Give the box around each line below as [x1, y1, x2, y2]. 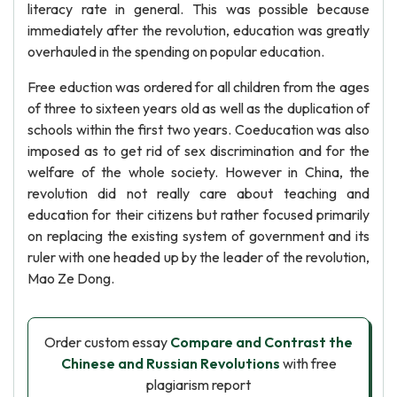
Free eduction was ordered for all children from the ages [27, 78, 370, 96]
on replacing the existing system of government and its [27, 227, 370, 245]
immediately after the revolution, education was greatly [27, 21, 370, 39]
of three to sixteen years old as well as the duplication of [27, 99, 370, 117]
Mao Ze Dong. [27, 269, 114, 287]
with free [279, 354, 337, 372]
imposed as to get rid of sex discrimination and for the [27, 142, 370, 160]
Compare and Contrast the [170, 333, 353, 351]
